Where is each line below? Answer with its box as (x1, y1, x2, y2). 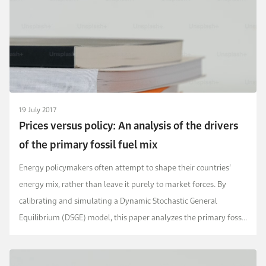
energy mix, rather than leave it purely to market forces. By (19, 176, 226, 191)
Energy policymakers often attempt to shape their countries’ (19, 160, 231, 175)
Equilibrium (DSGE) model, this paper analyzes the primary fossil (19, 210, 246, 224)
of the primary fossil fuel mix (19, 135, 157, 154)
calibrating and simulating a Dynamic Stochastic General (19, 193, 217, 208)
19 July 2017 (19, 103, 56, 116)
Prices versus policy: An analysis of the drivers (19, 116, 238, 135)
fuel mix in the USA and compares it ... (19, 226, 151, 241)
